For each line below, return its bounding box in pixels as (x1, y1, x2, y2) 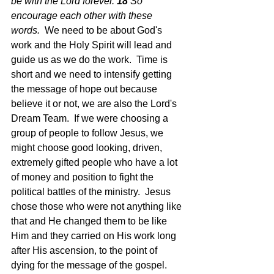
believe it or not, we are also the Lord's (11, 98, 179, 109)
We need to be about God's (45, 25, 165, 35)
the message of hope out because (11, 84, 160, 94)
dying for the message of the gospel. (11, 260, 167, 270)
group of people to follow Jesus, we (11, 128, 166, 138)
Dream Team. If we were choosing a (11, 113, 171, 124)
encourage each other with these (11, 10, 155, 21)
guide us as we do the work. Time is (11, 54, 170, 65)
